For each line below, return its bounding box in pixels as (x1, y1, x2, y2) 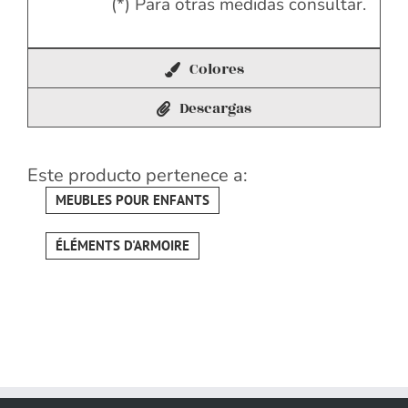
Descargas (179, 97, 251, 120)
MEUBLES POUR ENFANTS (56, 191, 209, 209)
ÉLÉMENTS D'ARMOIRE (56, 237, 189, 255)
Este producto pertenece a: (27, 163, 248, 189)
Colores (189, 58, 244, 81)
